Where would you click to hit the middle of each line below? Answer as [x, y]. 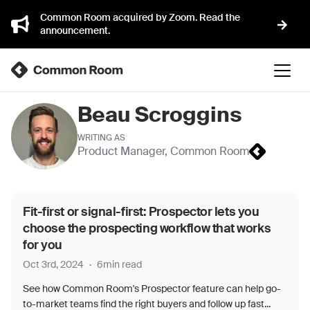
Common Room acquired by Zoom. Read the [140, 17]
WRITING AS [101, 138]
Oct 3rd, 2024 [53, 264]
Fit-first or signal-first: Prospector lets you [141, 212]
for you [43, 245]
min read [122, 264]
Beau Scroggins [159, 115]
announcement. [75, 30]
